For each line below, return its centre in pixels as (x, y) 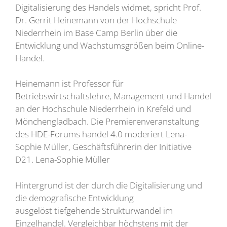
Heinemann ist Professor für (69, 84)
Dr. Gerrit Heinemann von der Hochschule (96, 20)
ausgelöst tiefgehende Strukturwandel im (94, 210)
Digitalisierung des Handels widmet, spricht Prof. (108, 7)
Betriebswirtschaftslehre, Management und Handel (113, 96)
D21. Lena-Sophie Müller (63, 160)
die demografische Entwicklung (74, 198)
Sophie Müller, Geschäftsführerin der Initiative (103, 147)
